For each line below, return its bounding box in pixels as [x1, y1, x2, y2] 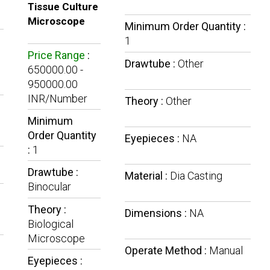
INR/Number [27, 92, 87, 105]
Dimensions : [124, 207, 189, 220]
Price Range [27, 49, 85, 62]
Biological [27, 218, 74, 231]
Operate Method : [124, 244, 209, 257]
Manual [209, 244, 243, 257]
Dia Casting [169, 169, 222, 183]
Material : [124, 169, 170, 183]
